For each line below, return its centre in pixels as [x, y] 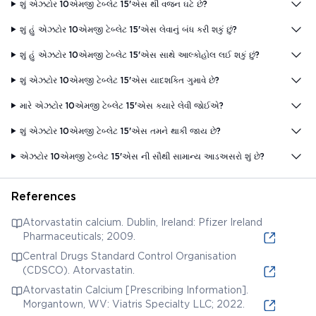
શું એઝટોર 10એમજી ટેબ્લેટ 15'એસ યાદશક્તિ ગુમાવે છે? [120, 80]
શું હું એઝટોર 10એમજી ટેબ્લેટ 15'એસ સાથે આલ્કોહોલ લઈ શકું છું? [140, 54]
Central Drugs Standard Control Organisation [129, 256]
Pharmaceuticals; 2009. [79, 236]
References [44, 196]
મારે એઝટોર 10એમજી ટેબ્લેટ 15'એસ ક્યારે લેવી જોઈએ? [122, 105]
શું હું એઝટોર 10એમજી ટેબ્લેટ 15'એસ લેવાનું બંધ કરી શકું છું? [129, 29]
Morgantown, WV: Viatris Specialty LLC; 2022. [134, 304]
